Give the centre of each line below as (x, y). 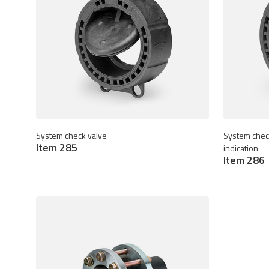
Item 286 (244, 160)
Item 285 (57, 147)
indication (241, 148)
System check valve (71, 135)
